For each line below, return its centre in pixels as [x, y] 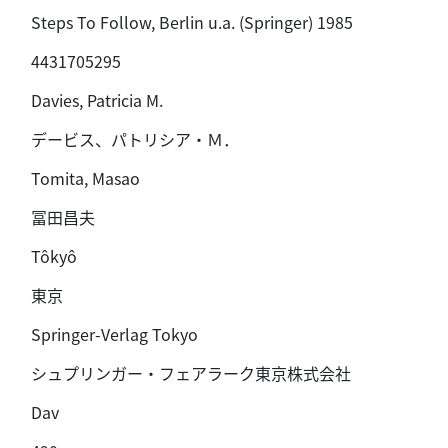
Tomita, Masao [85, 177]
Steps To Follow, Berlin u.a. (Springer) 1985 [191, 21]
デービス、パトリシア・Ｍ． [134, 138]
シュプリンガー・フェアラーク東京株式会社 [190, 372]
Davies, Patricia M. [96, 99]
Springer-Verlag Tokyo [114, 333]
